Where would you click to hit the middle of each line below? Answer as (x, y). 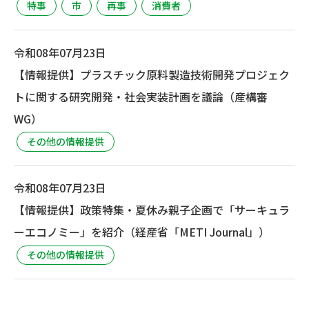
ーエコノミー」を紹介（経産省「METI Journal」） (142, 232)
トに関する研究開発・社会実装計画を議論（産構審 (141, 96)
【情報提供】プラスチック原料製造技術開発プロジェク (152, 74)
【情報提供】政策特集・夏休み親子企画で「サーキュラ (152, 210)
